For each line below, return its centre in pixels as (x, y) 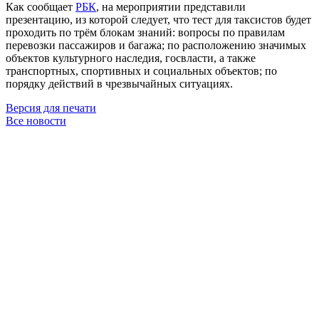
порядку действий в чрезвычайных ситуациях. (119, 83)
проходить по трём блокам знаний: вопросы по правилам (145, 32)
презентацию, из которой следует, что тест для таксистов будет (158, 19)
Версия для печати (51, 108)
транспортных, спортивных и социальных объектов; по (141, 70)
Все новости (36, 120)
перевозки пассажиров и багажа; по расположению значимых (156, 45)
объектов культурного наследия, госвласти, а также (131, 58)
